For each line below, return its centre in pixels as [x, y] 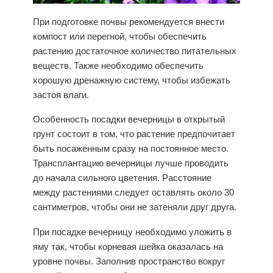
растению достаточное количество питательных [135, 51]
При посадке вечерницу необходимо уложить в [132, 232]
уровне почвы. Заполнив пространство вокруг [129, 261]
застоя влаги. [61, 94]
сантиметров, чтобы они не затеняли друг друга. [135, 207]
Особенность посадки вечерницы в [108, 119]
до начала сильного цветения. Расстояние [122, 178]
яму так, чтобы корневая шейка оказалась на [128, 246]
